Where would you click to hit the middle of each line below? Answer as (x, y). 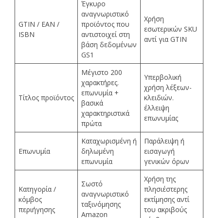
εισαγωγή (159, 151)
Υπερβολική (163, 77)
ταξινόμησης (101, 204)
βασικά (92, 103)
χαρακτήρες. (100, 82)
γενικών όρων (167, 161)
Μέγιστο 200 (102, 72)
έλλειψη (157, 108)
